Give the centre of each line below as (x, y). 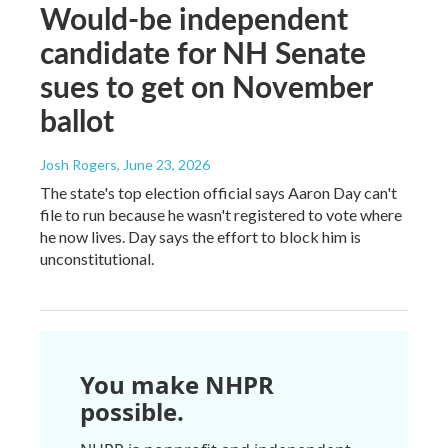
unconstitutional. (97, 259)
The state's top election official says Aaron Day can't (218, 193)
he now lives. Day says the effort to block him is (200, 237)
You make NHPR (177, 385)
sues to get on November (206, 86)
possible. (132, 412)
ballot (77, 120)
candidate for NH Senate (203, 52)
